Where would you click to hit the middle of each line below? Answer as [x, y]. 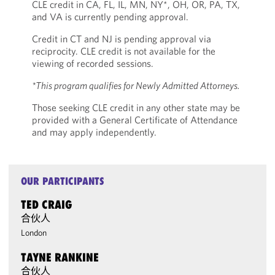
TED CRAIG [47, 204]
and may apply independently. [94, 132]
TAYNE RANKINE [60, 257]
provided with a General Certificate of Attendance [134, 120]
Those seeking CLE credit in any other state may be [136, 107]
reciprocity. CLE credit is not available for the [123, 51]
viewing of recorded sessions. [92, 63]
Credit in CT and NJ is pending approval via [121, 39]
